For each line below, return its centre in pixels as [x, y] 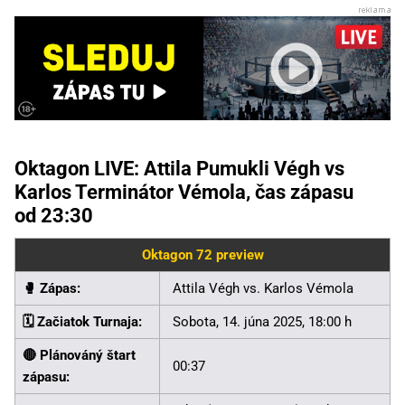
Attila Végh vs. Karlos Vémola [263, 289]
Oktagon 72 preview [202, 255]
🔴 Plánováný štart [79, 356]
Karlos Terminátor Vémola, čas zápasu [184, 193]
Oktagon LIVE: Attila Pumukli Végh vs [179, 169]
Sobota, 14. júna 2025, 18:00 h [262, 322]
